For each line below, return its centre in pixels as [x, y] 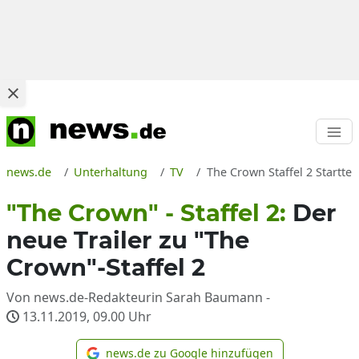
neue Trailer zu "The [128, 240]
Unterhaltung [111, 172]
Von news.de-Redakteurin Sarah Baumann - [138, 297]
